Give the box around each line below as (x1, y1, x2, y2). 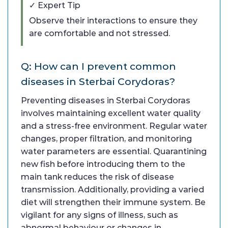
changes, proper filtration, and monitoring (21, 133, 192, 144)
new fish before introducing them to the (21, 159, 185, 169)
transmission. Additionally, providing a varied (21, 184, 204, 194)
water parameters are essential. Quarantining (21, 146, 207, 156)
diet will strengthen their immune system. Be (21, 197, 206, 207)
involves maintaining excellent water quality (21, 108, 201, 118)
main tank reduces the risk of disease (21, 172, 174, 182)
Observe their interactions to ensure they (29, 15, 197, 25)
